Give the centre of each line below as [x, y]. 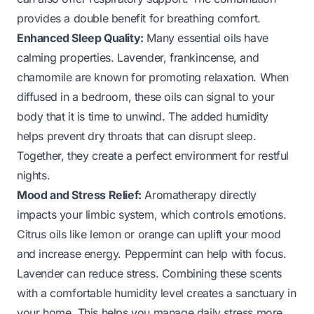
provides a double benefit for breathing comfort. [139, 18]
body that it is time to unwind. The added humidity [143, 116]
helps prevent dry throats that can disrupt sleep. [137, 136]
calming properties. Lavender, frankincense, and [138, 57]
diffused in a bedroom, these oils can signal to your [146, 96]
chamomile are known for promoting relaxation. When [153, 77]
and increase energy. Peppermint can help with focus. [152, 253]
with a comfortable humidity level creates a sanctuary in [157, 293]
